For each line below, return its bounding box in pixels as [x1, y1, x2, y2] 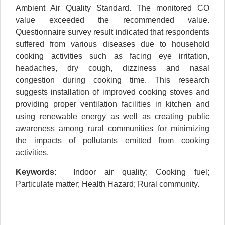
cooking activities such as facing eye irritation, [16, 52, 209, 61]
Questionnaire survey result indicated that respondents [16, 28, 209, 37]
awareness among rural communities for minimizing [16, 124, 209, 133]
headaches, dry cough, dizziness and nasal [16, 64, 209, 73]
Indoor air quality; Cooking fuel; [73, 167, 210, 176]
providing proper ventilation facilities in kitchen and [16, 100, 209, 109]
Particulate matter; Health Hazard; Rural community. [16, 179, 199, 188]
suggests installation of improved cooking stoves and [16, 88, 209, 97]
